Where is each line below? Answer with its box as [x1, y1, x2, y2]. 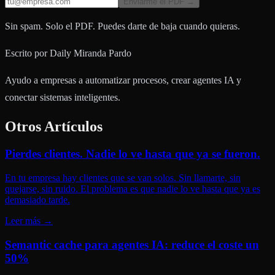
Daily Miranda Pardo [50, 48, 131, 59]
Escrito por [5, 48, 47, 59]
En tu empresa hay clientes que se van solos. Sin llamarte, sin [5, 172, 241, 183]
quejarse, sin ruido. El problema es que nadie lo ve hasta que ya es [5, 183, 260, 194]
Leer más [5, 215, 41, 226]
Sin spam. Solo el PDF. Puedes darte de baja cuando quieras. [5, 21, 240, 32]
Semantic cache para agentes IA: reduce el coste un [5, 238, 259, 251]
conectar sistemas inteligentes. [5, 92, 120, 103]
